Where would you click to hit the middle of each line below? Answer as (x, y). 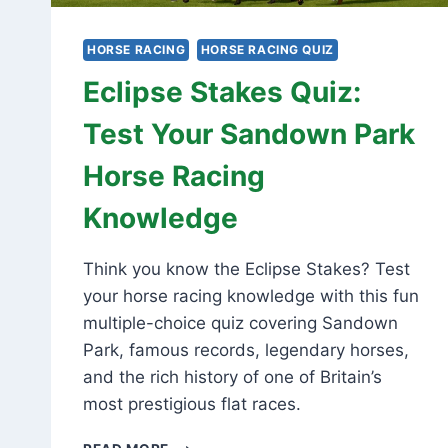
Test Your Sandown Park (249, 134)
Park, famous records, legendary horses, (246, 350)
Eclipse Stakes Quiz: (222, 92)
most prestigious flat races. (192, 404)
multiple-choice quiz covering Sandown (240, 323)
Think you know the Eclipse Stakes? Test (246, 269)
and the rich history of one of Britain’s (232, 377)
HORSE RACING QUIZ (267, 50)
